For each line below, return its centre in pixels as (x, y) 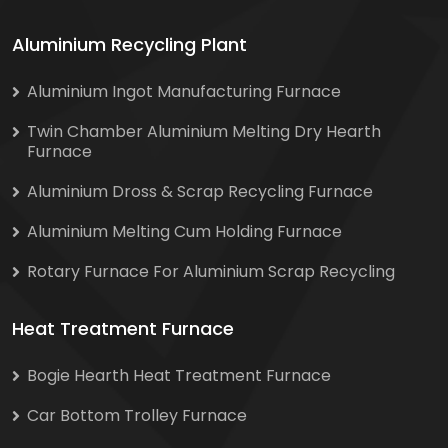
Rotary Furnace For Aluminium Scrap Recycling (211, 272)
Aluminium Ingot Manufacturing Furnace (184, 92)
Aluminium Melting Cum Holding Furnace (184, 232)
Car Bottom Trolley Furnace (137, 416)
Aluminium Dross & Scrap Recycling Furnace (200, 192)
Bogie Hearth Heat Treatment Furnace (179, 376)
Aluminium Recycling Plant (129, 45)
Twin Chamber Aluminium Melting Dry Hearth (204, 132)
